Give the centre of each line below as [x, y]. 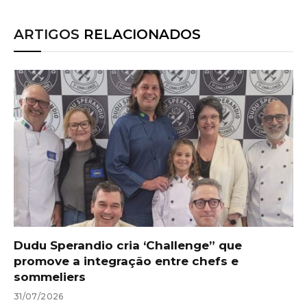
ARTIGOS [49, 34]
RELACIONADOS [142, 34]
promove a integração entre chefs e [126, 261]
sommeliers [50, 277]
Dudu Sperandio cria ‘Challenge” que [128, 245]
